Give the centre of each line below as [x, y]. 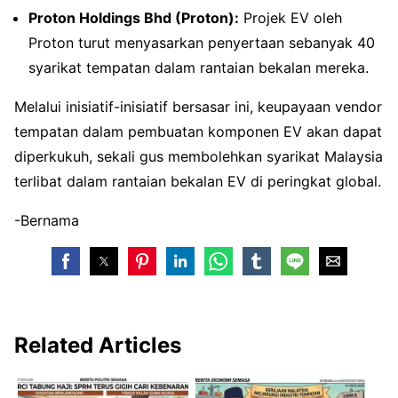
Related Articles [98, 345]
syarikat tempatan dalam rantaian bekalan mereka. [199, 67]
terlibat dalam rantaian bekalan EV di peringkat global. [198, 181]
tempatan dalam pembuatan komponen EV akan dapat [198, 131]
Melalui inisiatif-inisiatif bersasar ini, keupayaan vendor [198, 106]
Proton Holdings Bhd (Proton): [134, 17]
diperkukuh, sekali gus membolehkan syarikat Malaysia [199, 156]
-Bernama [47, 220]
